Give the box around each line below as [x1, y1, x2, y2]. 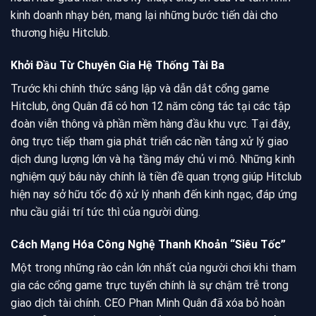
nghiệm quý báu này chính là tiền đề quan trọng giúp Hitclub [11, 169, 302, 183]
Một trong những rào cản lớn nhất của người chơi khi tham [11, 260, 296, 274]
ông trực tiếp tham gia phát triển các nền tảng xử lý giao [11, 134, 288, 148]
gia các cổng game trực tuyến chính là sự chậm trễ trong [11, 278, 288, 292]
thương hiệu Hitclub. [11, 26, 110, 40]
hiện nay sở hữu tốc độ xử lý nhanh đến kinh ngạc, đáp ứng [11, 187, 297, 201]
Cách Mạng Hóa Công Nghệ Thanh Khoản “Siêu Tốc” [11, 237, 286, 251]
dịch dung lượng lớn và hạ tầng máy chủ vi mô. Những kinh [11, 152, 295, 166]
